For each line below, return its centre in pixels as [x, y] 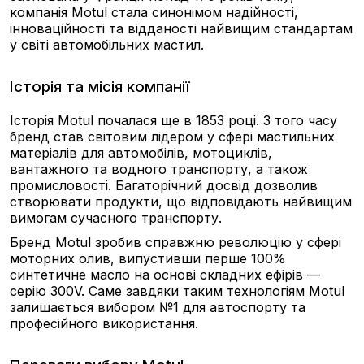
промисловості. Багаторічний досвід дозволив [164, 185]
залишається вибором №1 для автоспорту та [158, 307]
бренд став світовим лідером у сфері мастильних [172, 136]
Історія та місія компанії [100, 87]
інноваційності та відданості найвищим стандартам [181, 28]
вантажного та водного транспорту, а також [159, 169]
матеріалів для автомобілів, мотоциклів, [141, 153]
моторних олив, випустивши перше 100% [148, 258]
